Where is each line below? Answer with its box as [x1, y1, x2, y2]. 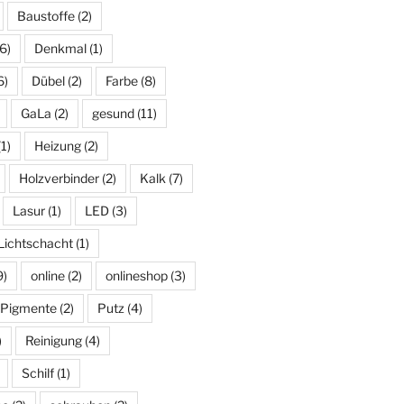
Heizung [33, 138, 81, 154]
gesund [91, 106, 134, 122]
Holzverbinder [18, 170, 99, 187]
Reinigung [24, 333, 82, 349]
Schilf [21, 365, 54, 381]
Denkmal [33, 41, 87, 57]
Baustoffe [16, 8, 75, 24]
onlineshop [105, 268, 168, 284]
